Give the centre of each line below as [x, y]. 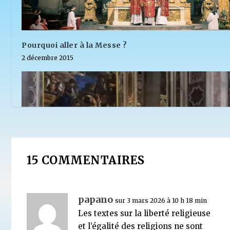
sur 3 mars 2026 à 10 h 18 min [161, 201]
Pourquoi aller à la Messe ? [74, 45]
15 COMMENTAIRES [86, 160]
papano [96, 200]
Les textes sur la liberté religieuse [145, 214]
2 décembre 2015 [48, 57]
